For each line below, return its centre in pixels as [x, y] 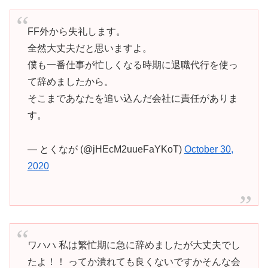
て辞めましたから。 [70, 82]
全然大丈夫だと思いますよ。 [89, 48]
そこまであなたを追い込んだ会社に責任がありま [133, 99]
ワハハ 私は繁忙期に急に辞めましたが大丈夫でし [134, 245]
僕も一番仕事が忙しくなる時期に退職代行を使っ [133, 65]
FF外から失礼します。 [76, 32]
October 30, [208, 149]
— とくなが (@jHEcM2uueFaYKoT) [106, 149]
